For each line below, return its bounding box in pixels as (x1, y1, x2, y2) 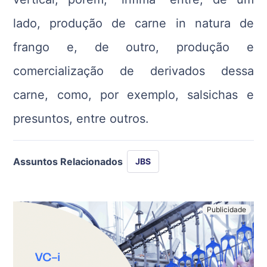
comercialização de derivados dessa (13, 63, 254, 78)
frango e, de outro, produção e (13, 39, 254, 54)
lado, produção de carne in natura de (13, 15, 254, 30)
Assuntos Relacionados (13, 155, 123, 167)
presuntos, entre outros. (13, 111, 150, 126)
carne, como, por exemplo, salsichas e (13, 87, 254, 102)
